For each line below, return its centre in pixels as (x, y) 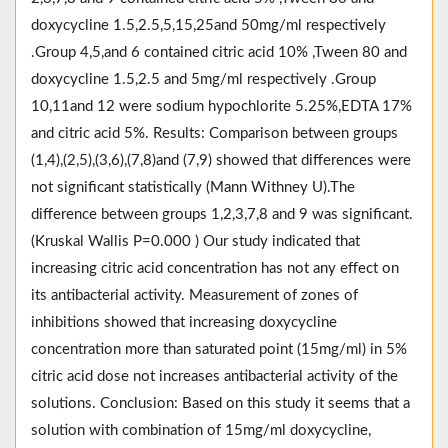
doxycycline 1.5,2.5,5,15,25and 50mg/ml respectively (208, 26)
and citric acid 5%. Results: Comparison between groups (214, 134)
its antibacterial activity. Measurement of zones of (194, 296)
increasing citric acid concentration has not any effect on (215, 269)
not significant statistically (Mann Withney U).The (193, 188)
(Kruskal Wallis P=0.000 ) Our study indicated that (195, 242)
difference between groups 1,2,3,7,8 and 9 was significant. (222, 215)
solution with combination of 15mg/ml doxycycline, (201, 431)
